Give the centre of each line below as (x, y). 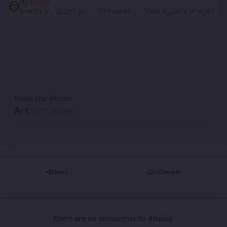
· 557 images (52, 110)
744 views (115, 11)
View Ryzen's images (179, 11)
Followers (166, 172)
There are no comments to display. (113, 218)
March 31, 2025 (46, 11)
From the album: (44, 98)
